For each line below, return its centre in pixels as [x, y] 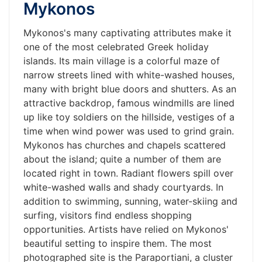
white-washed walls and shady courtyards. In [123, 187]
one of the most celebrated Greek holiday [116, 46]
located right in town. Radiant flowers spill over [128, 173]
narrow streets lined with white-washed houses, [129, 75]
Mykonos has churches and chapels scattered [125, 145]
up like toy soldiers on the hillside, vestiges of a [129, 117]
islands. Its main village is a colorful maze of [122, 61]
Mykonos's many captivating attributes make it [127, 32]
